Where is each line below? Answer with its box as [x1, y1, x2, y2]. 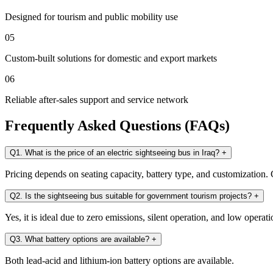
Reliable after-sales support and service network [5, 94, 188, 105]
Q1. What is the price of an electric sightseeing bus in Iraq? [10, 148, 222, 158]
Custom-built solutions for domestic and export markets [5, 53, 217, 64]
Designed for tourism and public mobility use [5, 12, 178, 23]
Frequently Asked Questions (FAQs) [5, 118, 230, 134]
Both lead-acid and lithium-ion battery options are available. [5, 255, 234, 266]
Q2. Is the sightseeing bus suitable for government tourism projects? [10, 191, 254, 201]
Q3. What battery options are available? [10, 235, 152, 244]
